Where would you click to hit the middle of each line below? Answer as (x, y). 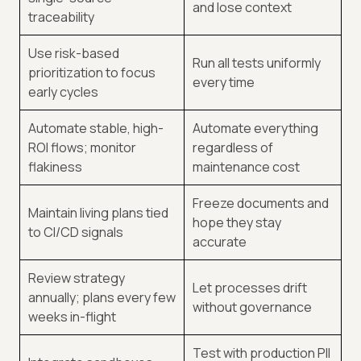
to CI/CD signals (76, 232)
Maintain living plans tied (98, 213)
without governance (252, 307)
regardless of (233, 148)
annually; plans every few (102, 298)
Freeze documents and (261, 203)
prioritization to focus (92, 73)
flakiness (55, 167)
